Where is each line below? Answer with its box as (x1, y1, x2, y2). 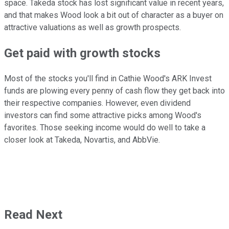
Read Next (4, 208, 62, 222)
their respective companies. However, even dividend (4, 98, 191, 108)
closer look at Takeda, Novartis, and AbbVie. (4, 135, 160, 145)
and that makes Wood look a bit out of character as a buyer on (4, 10, 223, 20)
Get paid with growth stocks (4, 46, 161, 61)
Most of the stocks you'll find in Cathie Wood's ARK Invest (4, 74, 212, 84)
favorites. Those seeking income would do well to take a (4, 123, 205, 133)
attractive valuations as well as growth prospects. (4, 22, 181, 33)
